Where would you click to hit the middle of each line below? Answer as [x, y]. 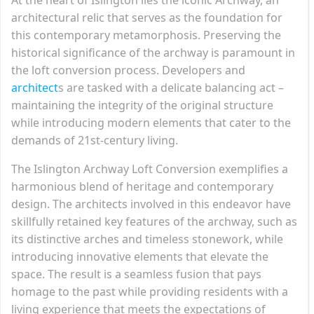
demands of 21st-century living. [95, 140]
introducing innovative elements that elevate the [140, 256]
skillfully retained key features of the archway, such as [154, 221]
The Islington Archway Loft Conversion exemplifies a [150, 169]
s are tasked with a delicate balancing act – [171, 87]
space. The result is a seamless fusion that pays [136, 274]
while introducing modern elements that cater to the [151, 122]
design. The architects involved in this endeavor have [151, 204]
